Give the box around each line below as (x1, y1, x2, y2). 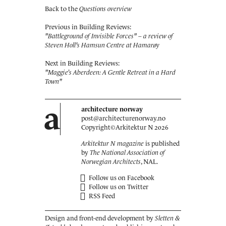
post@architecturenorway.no (81, 115, 165, 122)
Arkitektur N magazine (81, 140, 144, 147)
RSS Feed (87, 192, 115, 200)
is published (144, 140, 180, 147)
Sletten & (155, 214, 180, 222)
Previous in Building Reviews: (45, 23, 131, 31)
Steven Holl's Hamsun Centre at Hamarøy (45, 41, 159, 49)
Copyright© (81, 124, 116, 131)
